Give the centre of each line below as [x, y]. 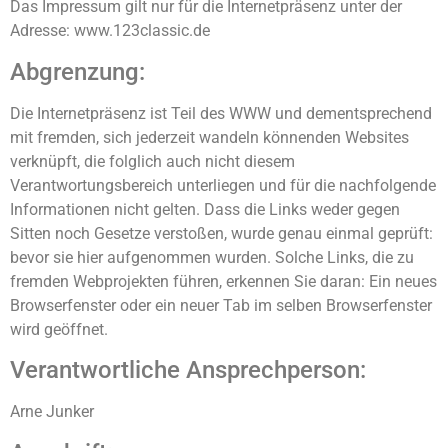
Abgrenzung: [77, 71]
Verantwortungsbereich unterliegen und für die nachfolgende [223, 185]
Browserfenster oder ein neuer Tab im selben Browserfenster [221, 305]
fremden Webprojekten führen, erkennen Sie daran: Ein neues [223, 281]
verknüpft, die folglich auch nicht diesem [152, 161]
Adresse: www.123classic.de [110, 31]
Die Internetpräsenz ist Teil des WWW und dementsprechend [221, 113]
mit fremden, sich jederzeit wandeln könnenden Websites [209, 137]
